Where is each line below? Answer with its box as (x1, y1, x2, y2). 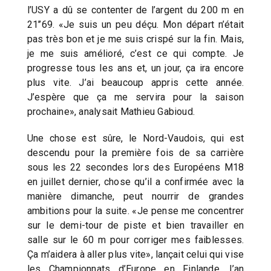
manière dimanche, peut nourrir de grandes (27, 190, 244, 202)
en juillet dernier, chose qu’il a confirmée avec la (27, 175, 244, 188)
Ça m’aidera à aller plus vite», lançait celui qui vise (27, 248, 244, 260)
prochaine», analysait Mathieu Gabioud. (27, 105, 195, 117)
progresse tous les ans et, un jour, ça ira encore (27, 62, 244, 74)
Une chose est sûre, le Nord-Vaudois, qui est (27, 132, 244, 144)
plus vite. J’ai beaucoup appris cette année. (27, 76, 244, 88)
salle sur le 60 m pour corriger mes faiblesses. (27, 233, 244, 246)
